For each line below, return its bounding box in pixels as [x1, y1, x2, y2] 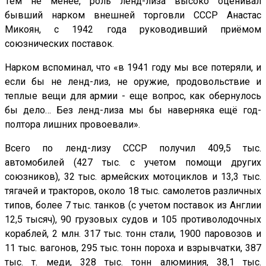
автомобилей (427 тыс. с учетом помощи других [5, 157, 261, 169]
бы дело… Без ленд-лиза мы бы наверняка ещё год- [5, 104, 261, 116]
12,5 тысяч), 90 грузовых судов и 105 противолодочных [5, 214, 261, 226]
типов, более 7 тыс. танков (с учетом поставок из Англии [5, 199, 261, 211]
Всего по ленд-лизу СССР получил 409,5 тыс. [5, 142, 261, 154]
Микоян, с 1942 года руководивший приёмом [5, 24, 261, 36]
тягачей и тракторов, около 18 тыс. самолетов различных [5, 185, 261, 197]
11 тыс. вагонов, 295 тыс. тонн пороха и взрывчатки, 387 [5, 242, 261, 254]
